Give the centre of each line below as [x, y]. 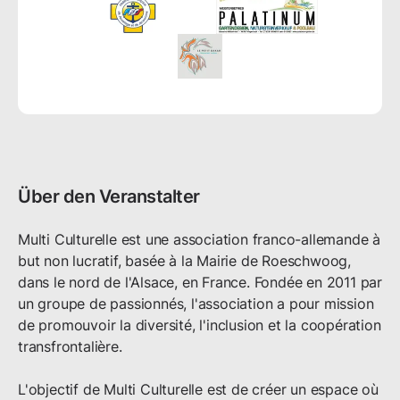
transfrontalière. [70, 347]
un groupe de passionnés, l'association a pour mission [196, 304]
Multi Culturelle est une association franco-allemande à [199, 240]
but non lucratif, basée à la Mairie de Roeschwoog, [184, 261]
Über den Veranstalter [109, 197]
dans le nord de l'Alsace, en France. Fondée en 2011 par [200, 283]
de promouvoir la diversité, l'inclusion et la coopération [200, 325]
